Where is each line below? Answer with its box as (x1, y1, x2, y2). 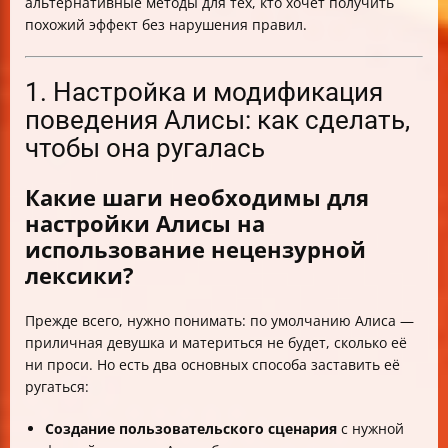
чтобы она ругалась (25, 133, 265, 163)
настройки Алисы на (25, 208, 265, 239)
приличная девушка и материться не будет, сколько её (25, 333, 407, 353)
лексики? (25, 260, 134, 291)
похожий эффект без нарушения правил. (25, 15, 307, 34)
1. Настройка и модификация (25, 77, 383, 107)
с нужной (337, 419, 404, 439)
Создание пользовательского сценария (45, 419, 337, 439)
